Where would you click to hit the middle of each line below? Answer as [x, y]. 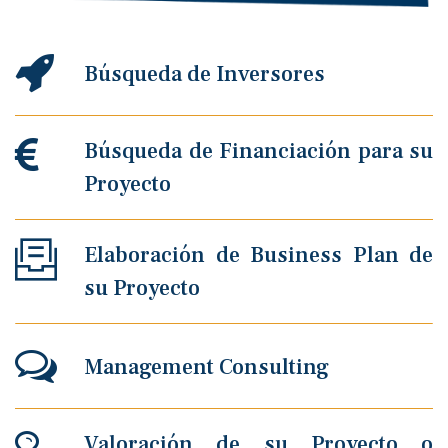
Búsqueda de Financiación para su [258, 151]
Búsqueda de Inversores [204, 73]
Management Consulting [206, 366]
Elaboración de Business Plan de [258, 255]
